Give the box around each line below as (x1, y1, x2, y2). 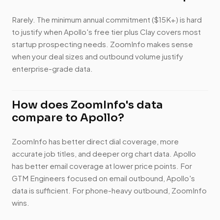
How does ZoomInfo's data (12, 98, 163, 112)
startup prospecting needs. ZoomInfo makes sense (12, 39, 193, 49)
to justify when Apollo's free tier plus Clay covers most (12, 27, 201, 37)
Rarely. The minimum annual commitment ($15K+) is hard (12, 15, 202, 25)
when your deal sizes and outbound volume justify (12, 52, 183, 61)
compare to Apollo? (12, 111, 124, 125)
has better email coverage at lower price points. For (12, 161, 192, 171)
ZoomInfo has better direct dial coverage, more (12, 137, 179, 146)
